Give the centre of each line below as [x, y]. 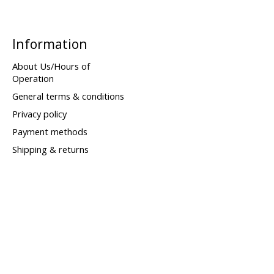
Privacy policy [39, 113]
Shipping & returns [50, 150]
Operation [33, 78]
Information [50, 44]
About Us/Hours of [51, 66]
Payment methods [50, 132]
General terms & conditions [68, 96]
